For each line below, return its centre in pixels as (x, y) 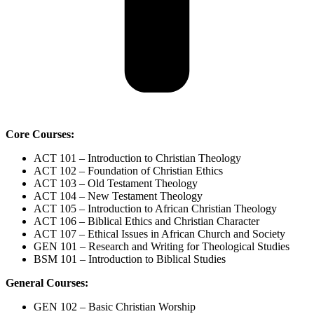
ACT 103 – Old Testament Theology (116, 183)
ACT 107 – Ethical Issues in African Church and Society (159, 233)
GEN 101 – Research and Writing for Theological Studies (162, 246)
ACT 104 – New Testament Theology (118, 196)
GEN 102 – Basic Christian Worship (115, 306)
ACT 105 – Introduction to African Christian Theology (155, 208)
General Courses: (47, 282)
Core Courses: (40, 134)
